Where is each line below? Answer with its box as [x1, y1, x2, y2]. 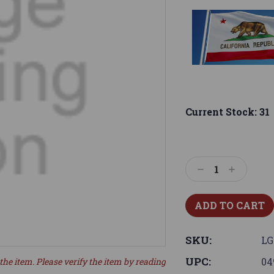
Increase [227, 163, 269, 177]
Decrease [196, 163, 240, 177]
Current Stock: [185, 105, 260, 118]
